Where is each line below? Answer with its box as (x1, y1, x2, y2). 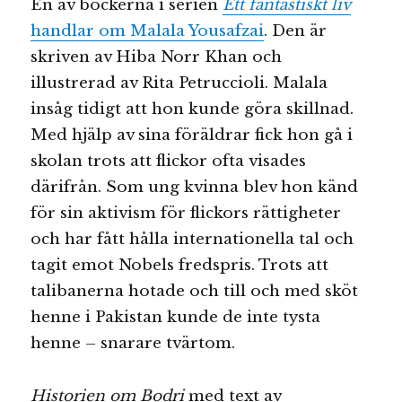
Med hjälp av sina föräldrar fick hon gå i (31, 125, 354, 144)
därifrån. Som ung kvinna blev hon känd (31, 177, 359, 197)
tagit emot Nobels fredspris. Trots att (31, 255, 329, 275)
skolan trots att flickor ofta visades (31, 151, 307, 170)
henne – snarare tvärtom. (31, 333, 236, 353)
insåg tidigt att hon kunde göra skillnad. (31, 99, 354, 118)
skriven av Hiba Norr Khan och (31, 47, 283, 66)
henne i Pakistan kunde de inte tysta (31, 307, 321, 327)
